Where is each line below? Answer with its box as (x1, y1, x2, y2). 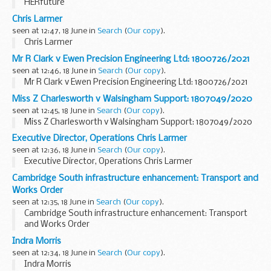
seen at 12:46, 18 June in (12, 67, 98, 75)
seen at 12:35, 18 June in (12, 198, 96, 207)
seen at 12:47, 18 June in (12, 27, 97, 35)
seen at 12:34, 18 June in (12, 249, 97, 258)
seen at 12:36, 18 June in (12, 146, 97, 155)
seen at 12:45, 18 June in (12, 106, 97, 115)
